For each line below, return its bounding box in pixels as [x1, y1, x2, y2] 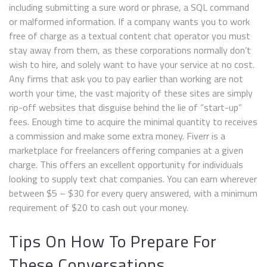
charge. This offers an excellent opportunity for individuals [9, 157, 243, 172]
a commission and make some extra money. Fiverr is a [9, 129, 225, 143]
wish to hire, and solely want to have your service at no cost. [9, 57, 254, 72]
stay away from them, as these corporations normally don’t [9, 43, 251, 57]
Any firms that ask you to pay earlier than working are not [9, 72, 243, 86]
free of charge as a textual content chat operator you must [9, 29, 250, 43]
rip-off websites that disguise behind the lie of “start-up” [9, 100, 242, 114]
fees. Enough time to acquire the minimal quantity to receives [9, 114, 257, 129]
